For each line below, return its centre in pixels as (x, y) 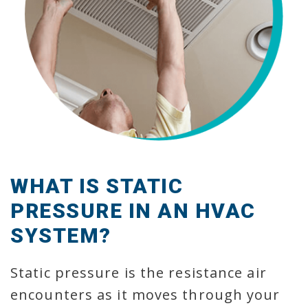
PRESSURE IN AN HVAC (133, 210)
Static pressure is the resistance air (139, 272)
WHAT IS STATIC (97, 186)
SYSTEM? (61, 235)
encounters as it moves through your (145, 294)
